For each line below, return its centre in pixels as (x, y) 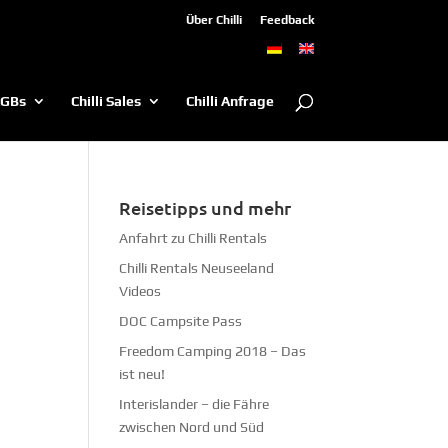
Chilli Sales (105, 100)
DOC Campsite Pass (181, 320)
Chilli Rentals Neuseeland (197, 267)
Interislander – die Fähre (194, 403)
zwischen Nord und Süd (192, 426)
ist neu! (142, 373)
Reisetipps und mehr (205, 207)
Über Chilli (213, 20)
